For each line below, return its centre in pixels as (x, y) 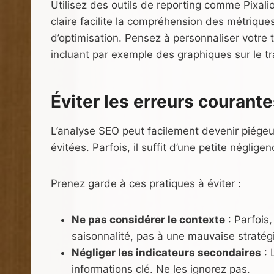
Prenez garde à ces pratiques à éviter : (146, 183)
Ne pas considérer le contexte (148, 219)
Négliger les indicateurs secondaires (166, 252)
